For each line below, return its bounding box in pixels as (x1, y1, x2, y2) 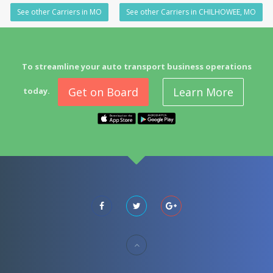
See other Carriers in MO (17, 7, 102, 17)
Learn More (173, 85, 233, 99)
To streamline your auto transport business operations (21, 61, 252, 72)
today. (23, 85, 50, 97)
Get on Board (68, 85, 138, 99)
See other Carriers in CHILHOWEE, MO (126, 7, 256, 17)
